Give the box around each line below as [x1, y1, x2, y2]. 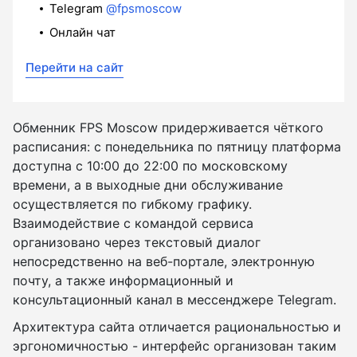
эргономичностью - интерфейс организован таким [13, 338, 336, 355]
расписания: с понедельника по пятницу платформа [13, 139, 341, 155]
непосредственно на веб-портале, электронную [13, 253, 315, 270]
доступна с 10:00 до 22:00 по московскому [13, 158, 288, 175]
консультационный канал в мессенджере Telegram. [13, 292, 336, 308]
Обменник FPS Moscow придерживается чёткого [13, 120, 324, 136]
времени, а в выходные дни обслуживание [13, 177, 283, 194]
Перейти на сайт [25, 60, 124, 76]
